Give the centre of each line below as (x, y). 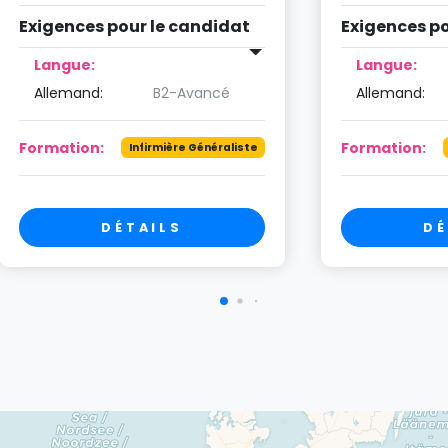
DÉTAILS (142, 227)
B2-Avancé (191, 93)
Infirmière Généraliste (193, 147)
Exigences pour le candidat (134, 27)
